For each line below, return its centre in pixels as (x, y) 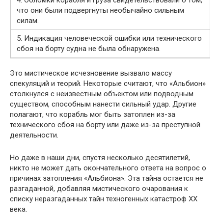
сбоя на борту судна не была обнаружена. (89, 49)
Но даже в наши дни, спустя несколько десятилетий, (100, 158)
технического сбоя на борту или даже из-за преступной (105, 125)
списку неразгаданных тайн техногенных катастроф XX (104, 199)
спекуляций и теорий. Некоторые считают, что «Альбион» (108, 83)
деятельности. (34, 135)
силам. (28, 21)
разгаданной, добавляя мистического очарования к (99, 189)
